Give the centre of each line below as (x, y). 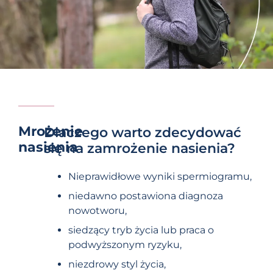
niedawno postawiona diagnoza (145, 196)
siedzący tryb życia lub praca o (141, 230)
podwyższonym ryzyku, (125, 244)
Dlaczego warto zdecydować (142, 133)
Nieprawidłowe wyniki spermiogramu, (160, 176)
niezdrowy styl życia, (117, 264)
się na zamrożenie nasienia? (139, 149)
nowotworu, (97, 210)
